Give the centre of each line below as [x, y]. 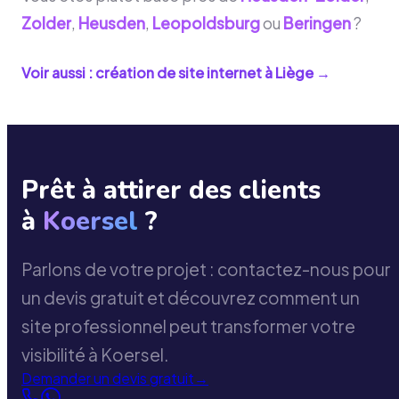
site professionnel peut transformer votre [188, 326]
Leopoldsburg [206, 23]
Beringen [317, 23]
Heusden [112, 23]
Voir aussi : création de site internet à [148, 73]
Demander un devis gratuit [108, 379]
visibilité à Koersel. [95, 355]
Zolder [46, 23]
